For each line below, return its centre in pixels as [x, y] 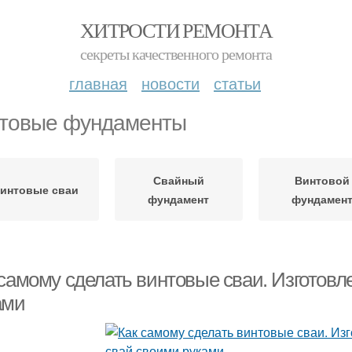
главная [98, 83]
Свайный [178, 180]
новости [170, 83]
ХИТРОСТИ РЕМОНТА [176, 30]
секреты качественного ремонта [176, 54]
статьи [237, 83]
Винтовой [322, 180]
